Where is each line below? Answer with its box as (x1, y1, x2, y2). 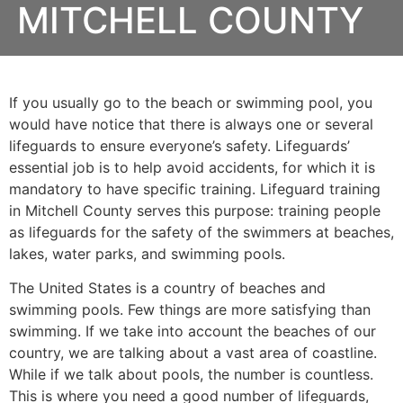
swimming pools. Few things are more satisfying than (9, 300, 371, 319)
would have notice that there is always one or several (9, 115, 373, 133)
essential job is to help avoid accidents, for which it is (9, 158, 375, 176)
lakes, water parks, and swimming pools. (9, 245, 285, 263)
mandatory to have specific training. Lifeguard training (9, 180, 381, 198)
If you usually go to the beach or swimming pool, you (9, 94, 372, 112)
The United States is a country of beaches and (9, 279, 326, 298)
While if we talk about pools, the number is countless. (9, 365, 373, 384)
